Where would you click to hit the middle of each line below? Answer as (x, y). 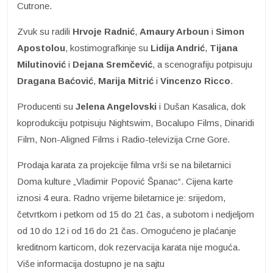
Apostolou (41, 48)
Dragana (36, 80)
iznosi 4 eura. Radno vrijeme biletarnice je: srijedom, (121, 197)
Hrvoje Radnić (104, 31)
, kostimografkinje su (108, 48)
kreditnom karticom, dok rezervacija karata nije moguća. (129, 247)
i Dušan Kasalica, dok (201, 106)
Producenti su (46, 106)
